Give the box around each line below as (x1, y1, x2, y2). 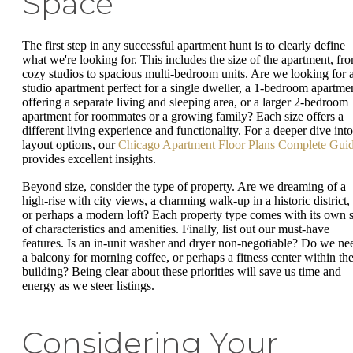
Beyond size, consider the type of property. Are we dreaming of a (22, 180, 346, 194)
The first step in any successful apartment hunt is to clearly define (22, 38, 345, 52)
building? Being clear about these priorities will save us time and (22, 265, 341, 279)
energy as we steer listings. (22, 279, 154, 293)
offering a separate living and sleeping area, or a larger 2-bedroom (22, 95, 348, 109)
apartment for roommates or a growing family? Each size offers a (22, 109, 344, 123)
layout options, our (22, 137, 118, 151)
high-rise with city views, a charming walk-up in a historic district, (22, 194, 350, 208)
